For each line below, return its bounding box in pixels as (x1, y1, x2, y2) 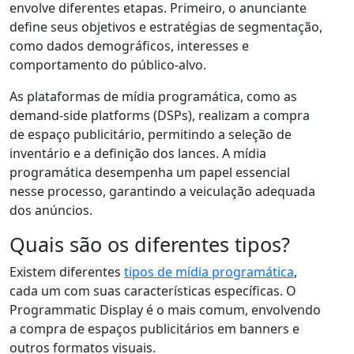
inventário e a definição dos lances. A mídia (9, 145, 266, 163)
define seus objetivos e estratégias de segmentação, (9, 18, 322, 36)
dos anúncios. (9, 201, 92, 220)
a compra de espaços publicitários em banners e (9, 320, 299, 338)
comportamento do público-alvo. (9, 56, 206, 74)
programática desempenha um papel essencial (9, 164, 290, 182)
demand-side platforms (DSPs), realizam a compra (9, 107, 310, 125)
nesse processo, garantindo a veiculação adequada (9, 183, 315, 201)
